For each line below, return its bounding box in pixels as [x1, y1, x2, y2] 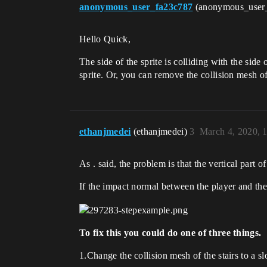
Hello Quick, [79, 34, 131, 45]
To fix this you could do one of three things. [79, 227, 262, 238]
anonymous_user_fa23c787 [79, 2, 193, 13]
